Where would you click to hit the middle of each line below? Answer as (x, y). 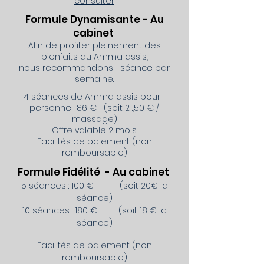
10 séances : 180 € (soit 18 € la (94, 210)
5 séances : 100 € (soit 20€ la (94, 186)
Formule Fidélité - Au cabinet (94, 172)
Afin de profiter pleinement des (94, 45)
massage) (94, 119)
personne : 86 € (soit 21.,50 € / (94, 108)
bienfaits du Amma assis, (94, 57)
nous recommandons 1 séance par (94, 68)
